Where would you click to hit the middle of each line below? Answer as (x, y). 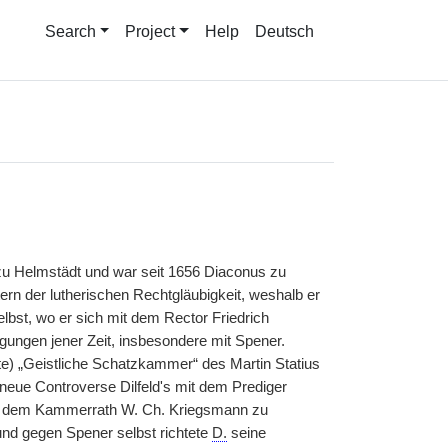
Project (150, 31)
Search (70, 31)
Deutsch (284, 31)
